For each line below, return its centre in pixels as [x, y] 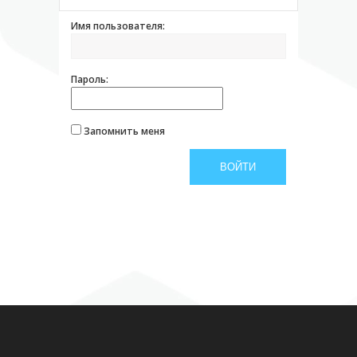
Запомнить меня [124, 131]
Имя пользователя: [118, 26]
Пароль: [90, 79]
